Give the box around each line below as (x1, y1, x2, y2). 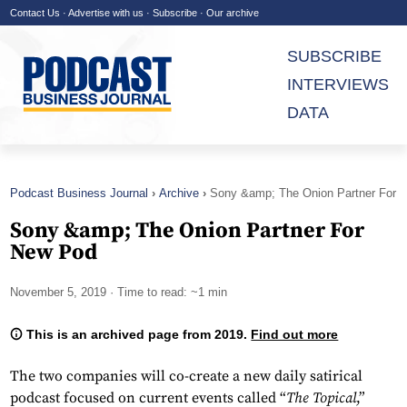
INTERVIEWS (287, 75, 389, 94)
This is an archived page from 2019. (23, 327, 252, 342)
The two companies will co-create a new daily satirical (10, 367, 362, 386)
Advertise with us (68, 7, 144, 18)
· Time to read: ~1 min (106, 285, 227, 300)
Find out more (251, 327, 339, 342)
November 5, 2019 (10, 285, 106, 300)
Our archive (206, 7, 259, 18)
